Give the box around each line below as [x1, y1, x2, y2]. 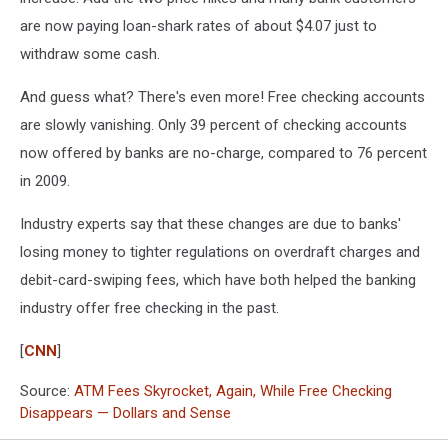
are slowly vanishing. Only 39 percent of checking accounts [20, 116, 407, 134]
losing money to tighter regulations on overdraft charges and [20, 243, 420, 261]
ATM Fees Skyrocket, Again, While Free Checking [74, 382, 392, 400]
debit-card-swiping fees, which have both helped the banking [20, 271, 416, 289]
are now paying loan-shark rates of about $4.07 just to [20, 17, 377, 35]
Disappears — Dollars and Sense [20, 404, 231, 422]
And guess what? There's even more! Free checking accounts [20, 88, 425, 106]
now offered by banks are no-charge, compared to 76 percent [20, 144, 427, 162]
